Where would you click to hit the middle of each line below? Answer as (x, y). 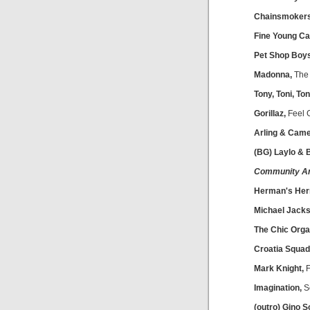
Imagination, (278, 288)
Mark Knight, (279, 268)
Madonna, (273, 75)
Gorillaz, (270, 113)
